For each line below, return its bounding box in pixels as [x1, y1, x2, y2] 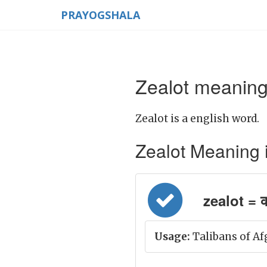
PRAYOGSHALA [61, 8, 140, 22]
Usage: [154, 230, 190, 243]
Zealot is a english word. [135, 112, 259, 125]
